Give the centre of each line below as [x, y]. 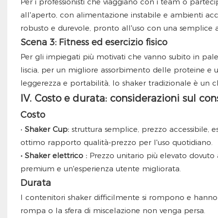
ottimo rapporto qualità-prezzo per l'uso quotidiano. [116, 143]
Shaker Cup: [47, 129]
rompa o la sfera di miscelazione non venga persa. [113, 211]
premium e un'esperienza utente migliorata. [100, 169]
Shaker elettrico [54, 156]
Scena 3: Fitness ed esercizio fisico [94, 43]
